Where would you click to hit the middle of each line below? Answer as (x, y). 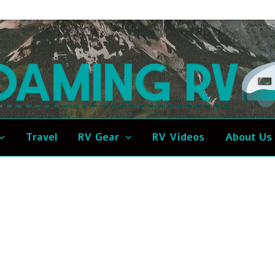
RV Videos (178, 137)
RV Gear (98, 137)
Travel (41, 137)
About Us (248, 137)
